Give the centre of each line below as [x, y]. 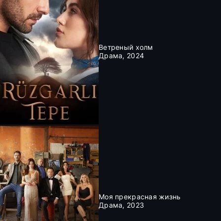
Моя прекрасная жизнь [140, 196]
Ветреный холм [126, 47]
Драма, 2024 [122, 55]
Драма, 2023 [122, 205]
